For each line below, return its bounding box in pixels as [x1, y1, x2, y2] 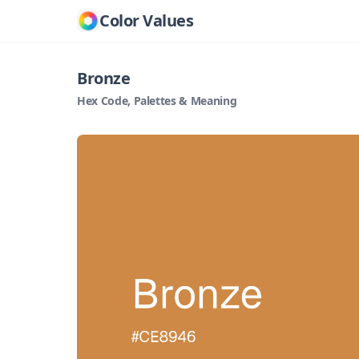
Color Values [99, 10, 193, 31]
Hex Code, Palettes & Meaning [77, 93, 237, 108]
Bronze [77, 67, 130, 89]
